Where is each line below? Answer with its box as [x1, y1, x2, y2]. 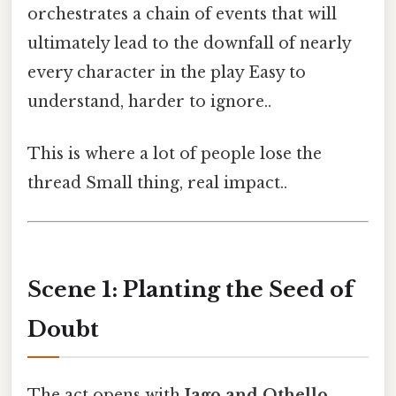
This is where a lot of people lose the [27, 144, 322, 164]
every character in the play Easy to [27, 62, 306, 82]
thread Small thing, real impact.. [27, 173, 287, 194]
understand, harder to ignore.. [27, 91, 271, 111]
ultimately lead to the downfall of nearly [27, 33, 351, 53]
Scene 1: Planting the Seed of [27, 277, 354, 303]
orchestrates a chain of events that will [27, 4, 337, 24]
